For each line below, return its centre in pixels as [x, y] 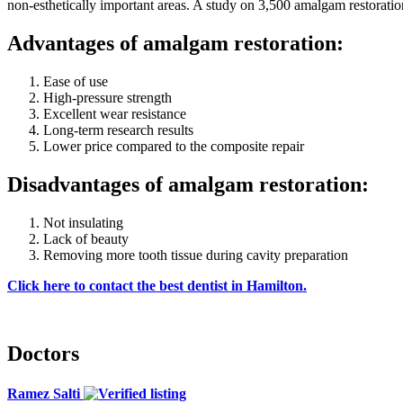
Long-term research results [118, 130]
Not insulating [83, 222]
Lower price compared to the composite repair [174, 146]
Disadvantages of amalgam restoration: [188, 184]
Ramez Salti [45, 393]
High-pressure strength [107, 97]
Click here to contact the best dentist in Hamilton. [157, 285]
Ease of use [76, 81]
